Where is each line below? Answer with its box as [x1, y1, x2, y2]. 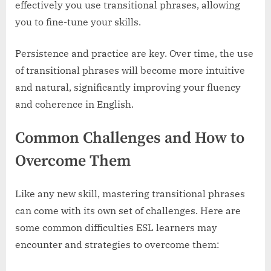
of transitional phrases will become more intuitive [15, 64, 245, 76]
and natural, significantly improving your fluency [15, 80, 241, 93]
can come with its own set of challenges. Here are [15, 204, 241, 217]
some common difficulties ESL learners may [15, 221, 217, 234]
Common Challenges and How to [15, 128, 244, 148]
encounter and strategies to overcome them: [15, 238, 220, 251]
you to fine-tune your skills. [15, 15, 141, 28]
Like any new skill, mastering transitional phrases [15, 188, 245, 200]
